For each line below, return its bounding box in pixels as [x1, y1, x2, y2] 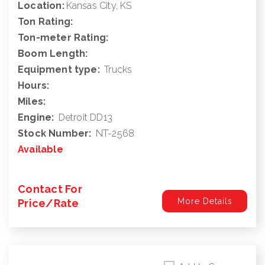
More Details [177, 196, 232, 206]
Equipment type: [18, 63, 100, 75]
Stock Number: [18, 127, 92, 139]
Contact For [18, 183, 82, 196]
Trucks [104, 63, 132, 75]
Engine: [18, 111, 54, 123]
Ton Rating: [18, 15, 73, 27]
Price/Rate [18, 197, 79, 210]
